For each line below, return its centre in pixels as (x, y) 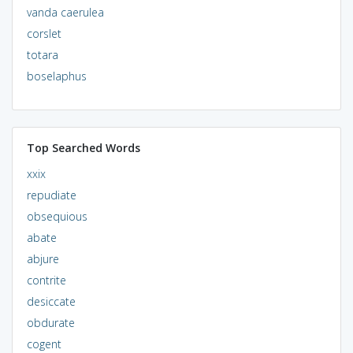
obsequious (57, 216)
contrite (46, 280)
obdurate (50, 322)
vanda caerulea (65, 12)
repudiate (51, 195)
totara (42, 54)
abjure (43, 258)
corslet (44, 33)
